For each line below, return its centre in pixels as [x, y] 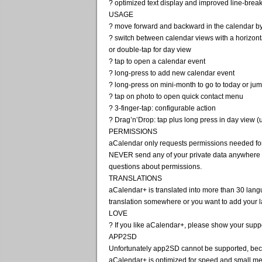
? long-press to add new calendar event [172, 73]
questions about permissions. [155, 166]
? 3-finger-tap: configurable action [162, 108]
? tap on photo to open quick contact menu [176, 96]
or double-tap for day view [150, 49]
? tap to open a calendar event [157, 61]
